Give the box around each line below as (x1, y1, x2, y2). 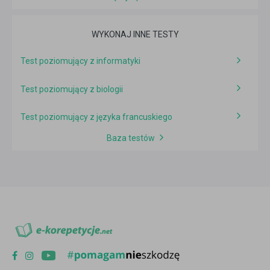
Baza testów (107, 133, 155, 143)
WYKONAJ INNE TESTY (91, 30, 179, 39)
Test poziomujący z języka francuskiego (20, 111, 172, 122)
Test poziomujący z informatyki (20, 56, 140, 66)
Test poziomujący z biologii (20, 84, 123, 94)
